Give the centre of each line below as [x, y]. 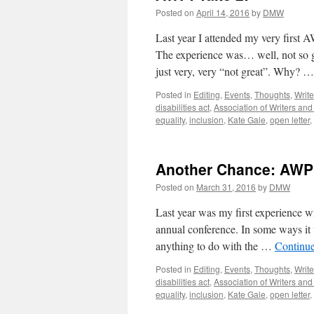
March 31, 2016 [226, 187]
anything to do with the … [215, 246]
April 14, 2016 [223, 12]
